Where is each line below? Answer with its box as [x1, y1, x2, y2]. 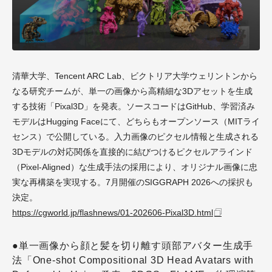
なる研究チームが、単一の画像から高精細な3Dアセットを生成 [12, 86, 253, 97]
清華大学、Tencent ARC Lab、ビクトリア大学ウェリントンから [12, 71, 257, 81]
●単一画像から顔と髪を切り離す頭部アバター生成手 [12, 240, 254, 251]
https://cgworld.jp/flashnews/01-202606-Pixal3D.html [12, 208, 213, 218]
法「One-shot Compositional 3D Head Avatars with [12, 255, 254, 266]
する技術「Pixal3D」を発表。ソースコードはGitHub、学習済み [12, 101, 255, 112]
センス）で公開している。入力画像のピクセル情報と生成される [12, 132, 259, 142]
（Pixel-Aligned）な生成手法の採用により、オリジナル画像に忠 [12, 162, 257, 172]
